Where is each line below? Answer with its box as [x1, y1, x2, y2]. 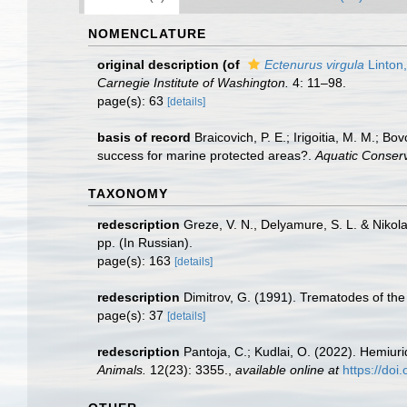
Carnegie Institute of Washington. [97, 75, 289, 90]
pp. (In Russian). [97, 235, 193, 250]
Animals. [97, 362, 146, 377]
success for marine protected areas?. [97, 148, 315, 163]
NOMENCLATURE [88, 26, 206, 41]
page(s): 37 [97, 308, 167, 323]
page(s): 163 [97, 253, 174, 268]
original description [97, 57, 219, 72]
